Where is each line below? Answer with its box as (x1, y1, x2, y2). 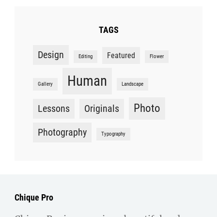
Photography (38, 126, 87, 139)
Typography (101, 131, 125, 138)
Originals (84, 103, 119, 115)
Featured (107, 51, 135, 61)
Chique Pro (15, 192, 53, 203)
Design (38, 49, 64, 61)
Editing (78, 53, 93, 60)
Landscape (122, 81, 143, 88)
